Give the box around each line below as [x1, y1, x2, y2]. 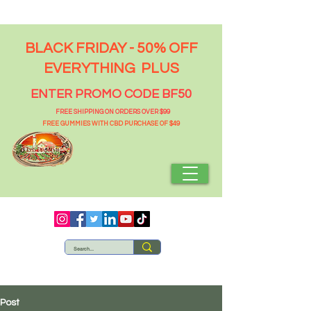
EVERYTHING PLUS [43, 61, 179, 76]
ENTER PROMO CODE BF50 [31, 87, 192, 101]
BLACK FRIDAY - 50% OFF [24, 41, 198, 56]
